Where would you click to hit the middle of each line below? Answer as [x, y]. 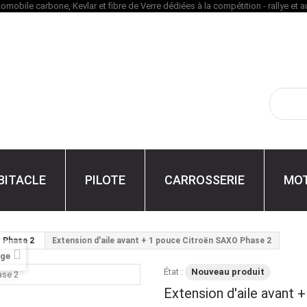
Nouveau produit [228, 272]
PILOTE [105, 180]
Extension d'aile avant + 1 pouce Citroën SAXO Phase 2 [162, 241]
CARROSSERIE [205, 180]
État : [173, 272]
